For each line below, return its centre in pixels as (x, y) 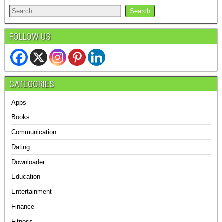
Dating (21, 147)
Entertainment (31, 192)
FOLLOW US (30, 37)
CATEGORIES (32, 84)
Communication (34, 132)
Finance (23, 207)
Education (26, 177)
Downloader (28, 162)
